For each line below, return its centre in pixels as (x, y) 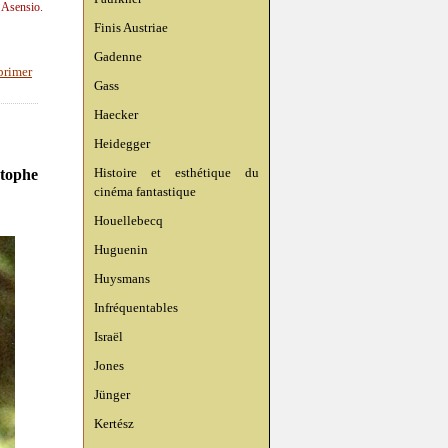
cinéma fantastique (145, 191)
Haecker (116, 114)
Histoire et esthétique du (176, 172)
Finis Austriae (131, 27)
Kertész (114, 423)
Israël (108, 336)
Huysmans (122, 278)
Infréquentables (136, 307)
